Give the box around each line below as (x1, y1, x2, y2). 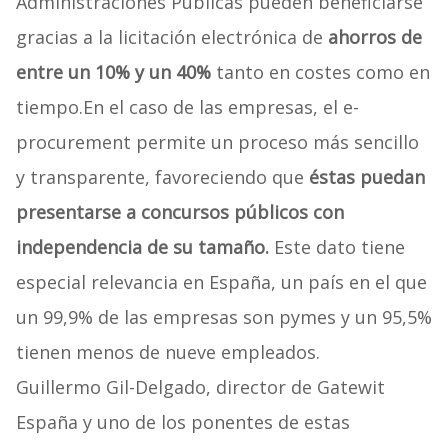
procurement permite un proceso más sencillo (15, 130, 419, 155)
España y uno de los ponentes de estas (15, 410, 350, 435)
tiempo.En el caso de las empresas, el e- (15, 95, 359, 120)
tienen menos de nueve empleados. (15, 340, 320, 365)
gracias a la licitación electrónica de (15, 25, 328, 50)
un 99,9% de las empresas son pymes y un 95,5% (15, 305, 432, 330)
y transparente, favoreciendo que (15, 165, 309, 190)
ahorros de (327, 25, 422, 50)
